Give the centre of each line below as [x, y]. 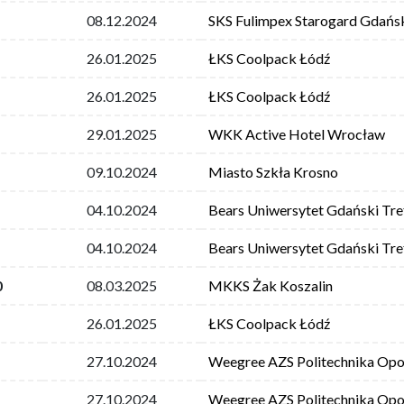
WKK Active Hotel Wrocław [297, 133]
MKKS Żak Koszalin [271, 285]
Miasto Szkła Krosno [273, 171]
